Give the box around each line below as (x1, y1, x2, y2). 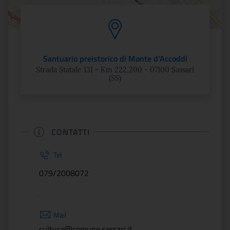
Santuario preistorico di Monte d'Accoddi (43, 52, 187, 65)
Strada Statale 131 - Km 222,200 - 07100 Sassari (36, 65, 194, 74)
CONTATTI (51, 125, 90, 138)
